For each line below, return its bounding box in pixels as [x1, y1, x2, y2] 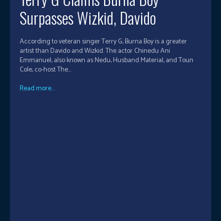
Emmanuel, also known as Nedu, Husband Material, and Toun [20, 55, 193, 67]
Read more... [20, 83, 54, 95]
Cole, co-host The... [20, 64, 71, 76]
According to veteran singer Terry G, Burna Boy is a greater [20, 36, 187, 48]
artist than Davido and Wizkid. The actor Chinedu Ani [20, 45, 106, 57]
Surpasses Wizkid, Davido [20, 6, 156, 30]
